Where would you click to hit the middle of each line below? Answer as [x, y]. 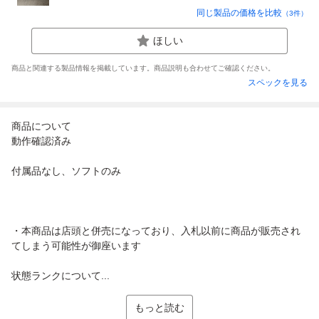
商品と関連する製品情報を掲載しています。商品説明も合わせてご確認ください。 [143, 68]
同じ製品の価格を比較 [239, 12]
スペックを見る [278, 82]
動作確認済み [41, 141]
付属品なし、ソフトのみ [66, 171]
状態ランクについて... [61, 275]
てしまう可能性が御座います [76, 245]
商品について [41, 126]
